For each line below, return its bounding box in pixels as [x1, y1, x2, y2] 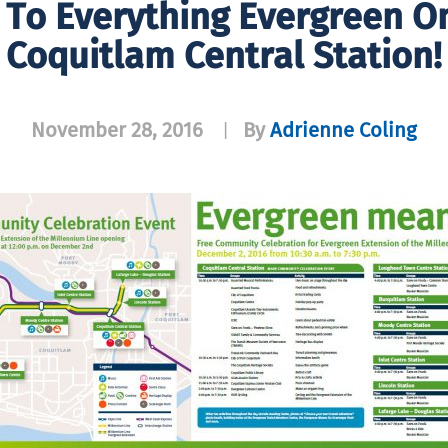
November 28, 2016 [31, 117, 203, 142]
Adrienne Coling [270, 117, 417, 142]
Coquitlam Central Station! [6, 33, 442, 78]
